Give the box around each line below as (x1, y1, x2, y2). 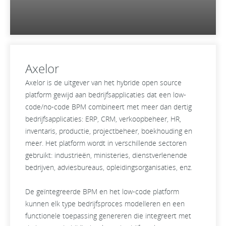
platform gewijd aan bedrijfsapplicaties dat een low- (25, 90, 186, 99)
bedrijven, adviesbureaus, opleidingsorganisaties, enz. (25, 162, 192, 172)
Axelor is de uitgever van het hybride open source (25, 78, 182, 87)
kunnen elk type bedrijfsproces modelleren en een (25, 199, 185, 208)
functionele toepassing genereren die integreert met (25, 211, 191, 220)
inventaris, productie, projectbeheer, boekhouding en (25, 126, 192, 136)
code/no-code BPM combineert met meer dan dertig (25, 102, 192, 111)
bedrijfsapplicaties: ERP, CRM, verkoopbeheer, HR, (25, 114, 181, 124)
